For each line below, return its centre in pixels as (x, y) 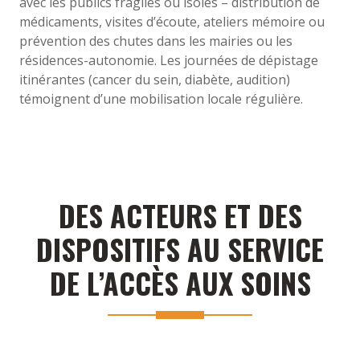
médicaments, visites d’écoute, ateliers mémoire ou (172, 21)
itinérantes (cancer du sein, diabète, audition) (155, 79)
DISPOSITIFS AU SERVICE (180, 248)
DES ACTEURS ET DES (180, 215)
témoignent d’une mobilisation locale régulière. (161, 98)
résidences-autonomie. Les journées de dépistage (169, 60)
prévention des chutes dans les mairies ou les (156, 41)
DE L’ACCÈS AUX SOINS (180, 282)
